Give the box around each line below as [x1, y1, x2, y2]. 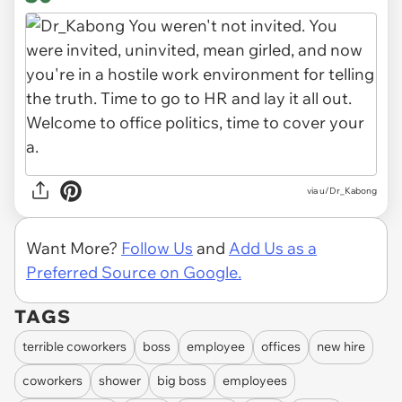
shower [99, 372, 141, 389]
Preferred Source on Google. [26, 261, 241, 283]
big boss [157, 372, 206, 389]
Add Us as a [229, 237, 317, 258]
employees [223, 372, 287, 389]
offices [261, 338, 301, 355]
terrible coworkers [22, 338, 127, 355]
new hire [317, 338, 365, 355]
